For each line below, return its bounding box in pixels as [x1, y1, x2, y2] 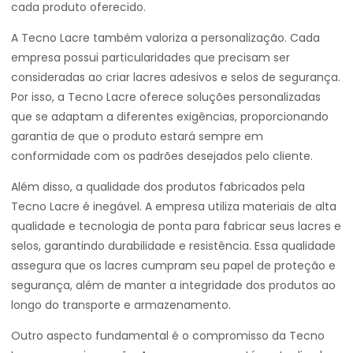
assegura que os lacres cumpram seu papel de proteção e [11, 258, 336, 273]
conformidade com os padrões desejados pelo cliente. [11, 148, 313, 164]
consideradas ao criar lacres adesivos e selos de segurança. [11, 69, 340, 85]
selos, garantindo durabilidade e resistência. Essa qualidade [11, 238, 336, 254]
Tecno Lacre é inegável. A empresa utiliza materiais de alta [11, 199, 336, 214]
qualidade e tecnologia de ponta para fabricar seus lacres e [11, 218, 341, 234]
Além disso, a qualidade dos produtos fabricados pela [11, 179, 305, 195]
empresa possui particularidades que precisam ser [11, 50, 290, 65]
